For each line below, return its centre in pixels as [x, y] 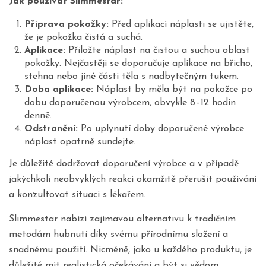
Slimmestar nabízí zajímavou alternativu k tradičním [122, 219]
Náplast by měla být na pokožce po [172, 90]
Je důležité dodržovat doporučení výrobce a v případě [124, 164]
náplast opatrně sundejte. [80, 142]
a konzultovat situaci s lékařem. [77, 194]
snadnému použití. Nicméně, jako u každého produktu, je [130, 250]
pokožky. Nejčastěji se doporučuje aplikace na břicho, [138, 64]
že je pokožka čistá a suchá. [83, 38]
